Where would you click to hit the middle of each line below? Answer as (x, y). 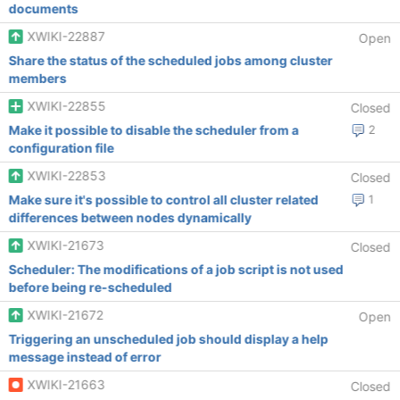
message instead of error (85, 357)
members (37, 78)
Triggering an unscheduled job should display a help (168, 339)
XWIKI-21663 (66, 384)
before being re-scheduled (90, 287)
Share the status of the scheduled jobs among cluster (171, 60)
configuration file (61, 148)
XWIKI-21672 (65, 315)
